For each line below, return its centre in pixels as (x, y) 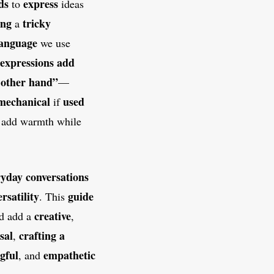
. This (54, 197)
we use (54, 43)
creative (53, 216)
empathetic (69, 255)
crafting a (42, 236)
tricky (37, 24)
